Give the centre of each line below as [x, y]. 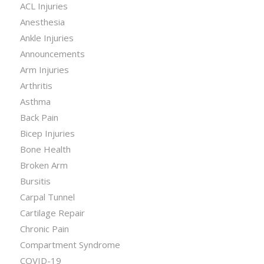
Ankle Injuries [47, 37]
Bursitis [35, 181]
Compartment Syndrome [70, 244]
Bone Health [45, 149]
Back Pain [39, 117]
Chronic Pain [44, 228]
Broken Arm [44, 165]
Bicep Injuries [47, 133]
